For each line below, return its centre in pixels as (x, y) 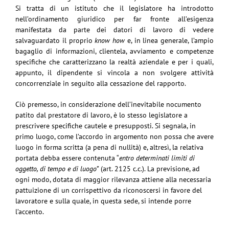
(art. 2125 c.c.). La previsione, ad (149, 168)
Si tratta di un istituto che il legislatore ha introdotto (114, 8)
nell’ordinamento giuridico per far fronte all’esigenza (114, 19)
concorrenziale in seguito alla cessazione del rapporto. (101, 83)
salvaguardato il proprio (55, 40)
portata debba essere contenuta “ (67, 158)
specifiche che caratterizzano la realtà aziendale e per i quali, (114, 62)
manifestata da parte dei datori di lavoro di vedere (114, 29)
